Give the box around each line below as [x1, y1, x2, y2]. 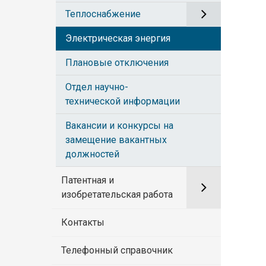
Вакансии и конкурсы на [65, 119, 173, 131]
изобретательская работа [61, 188, 173, 200]
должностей [65, 148, 119, 160]
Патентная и [61, 174, 114, 186]
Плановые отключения [65, 56, 169, 68]
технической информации [65, 95, 180, 107]
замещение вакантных [65, 134, 167, 145]
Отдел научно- [65, 81, 128, 93]
